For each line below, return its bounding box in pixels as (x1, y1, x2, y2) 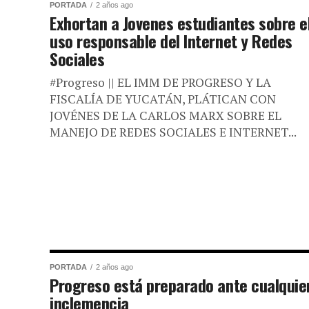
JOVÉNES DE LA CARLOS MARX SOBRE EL (50, 108, 281, 123)
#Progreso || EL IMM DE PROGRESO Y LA (50, 74, 271, 90)
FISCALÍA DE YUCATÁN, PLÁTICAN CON (50, 91, 276, 107)
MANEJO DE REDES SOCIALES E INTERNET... (50, 124, 297, 140)
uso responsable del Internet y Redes (50, 28, 292, 53)
